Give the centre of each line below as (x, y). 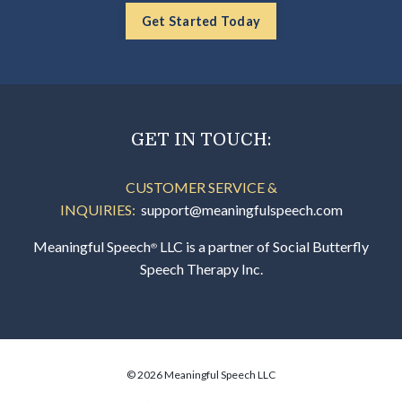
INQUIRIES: (100, 209)
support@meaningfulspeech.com (241, 209)
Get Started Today (201, 21)
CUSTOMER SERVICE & (201, 187)
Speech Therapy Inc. (201, 268)
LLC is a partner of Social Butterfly (263, 246)
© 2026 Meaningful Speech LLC (201, 374)
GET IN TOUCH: (201, 139)
